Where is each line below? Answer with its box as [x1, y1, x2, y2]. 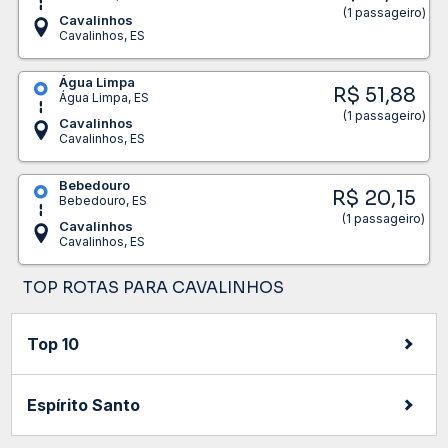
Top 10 [27, 333, 80, 354]
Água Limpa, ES [58, 89, 149, 105]
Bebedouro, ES [58, 192, 147, 208]
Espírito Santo [27, 394, 141, 415]
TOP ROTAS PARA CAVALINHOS [23, 276, 285, 298]
